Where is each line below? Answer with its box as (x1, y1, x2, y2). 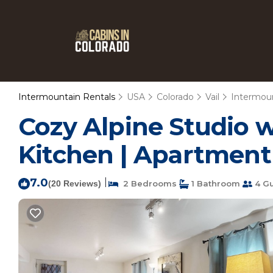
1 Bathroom (189, 179, 240, 188)
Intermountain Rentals (18, 91, 118, 102)
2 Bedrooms (118, 179, 177, 188)
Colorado (157, 91, 194, 102)
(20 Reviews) (48, 179, 101, 188)
